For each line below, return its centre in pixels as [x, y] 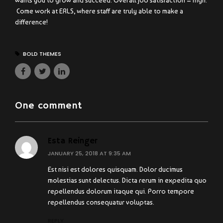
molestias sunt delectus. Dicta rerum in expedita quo [127, 180]
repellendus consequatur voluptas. [101, 202]
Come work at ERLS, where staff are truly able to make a [99, 11]
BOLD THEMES [42, 54]
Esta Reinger [72, 141]
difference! [31, 22]
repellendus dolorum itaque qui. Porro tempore [121, 191]
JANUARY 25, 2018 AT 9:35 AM [89, 153]
